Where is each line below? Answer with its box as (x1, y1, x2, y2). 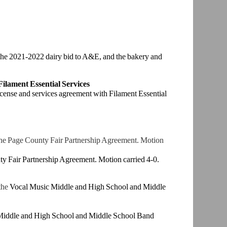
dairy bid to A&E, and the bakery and (45, 52, 162, 61)
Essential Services (29, 80, 90, 89)
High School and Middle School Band (33, 211, 154, 220)
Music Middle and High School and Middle (29, 182, 166, 192)
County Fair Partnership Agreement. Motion (24, 136, 164, 145)
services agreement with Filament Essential (31, 89, 167, 98)
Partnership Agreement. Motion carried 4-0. (22, 155, 159, 164)
